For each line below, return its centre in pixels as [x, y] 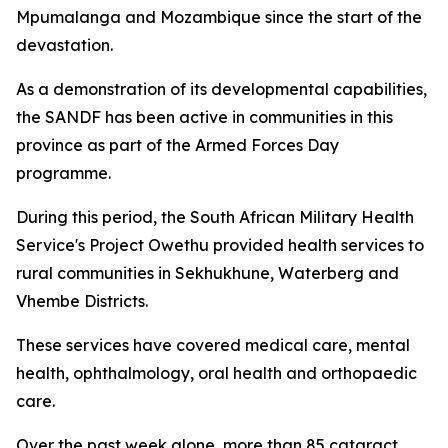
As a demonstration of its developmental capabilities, [221, 89]
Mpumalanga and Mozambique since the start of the [219, 17]
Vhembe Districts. [82, 301]
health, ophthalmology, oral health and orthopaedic [216, 373]
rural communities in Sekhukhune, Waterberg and [207, 273]
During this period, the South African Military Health [215, 217]
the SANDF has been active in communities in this [204, 117]
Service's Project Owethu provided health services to [220, 245]
